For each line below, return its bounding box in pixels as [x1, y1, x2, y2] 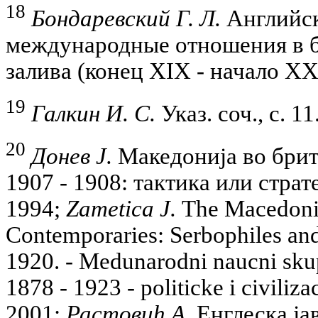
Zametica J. [66, 195, 176, 221]
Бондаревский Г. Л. [31, 6, 221, 32]
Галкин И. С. [31, 100, 155, 126]
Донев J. [31, 143, 112, 169]
